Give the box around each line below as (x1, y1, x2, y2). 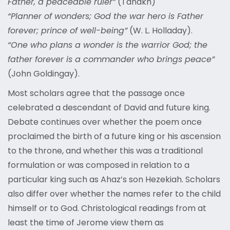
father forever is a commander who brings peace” (8, 53, 215, 66)
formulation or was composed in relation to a (8, 159, 189, 171)
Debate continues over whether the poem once (8, 116, 202, 128)
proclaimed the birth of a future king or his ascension (8, 130, 221, 143)
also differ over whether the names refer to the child (8, 188, 221, 200)
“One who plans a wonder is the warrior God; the (8, 39, 207, 51)
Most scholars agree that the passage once (8, 87, 185, 100)
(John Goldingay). (8, 68, 80, 80)
